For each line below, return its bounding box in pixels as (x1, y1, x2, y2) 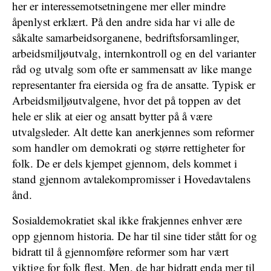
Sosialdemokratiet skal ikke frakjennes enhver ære (12, 212, 242, 227)
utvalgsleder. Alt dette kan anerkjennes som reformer (12, 124, 254, 139)
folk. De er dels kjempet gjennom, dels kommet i (12, 155, 237, 171)
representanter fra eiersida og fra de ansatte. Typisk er (12, 77, 255, 92)
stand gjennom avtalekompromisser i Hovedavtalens (12, 171, 250, 186)
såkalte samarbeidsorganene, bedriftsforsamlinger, (12, 30, 240, 45)
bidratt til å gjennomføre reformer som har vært (12, 244, 229, 259)
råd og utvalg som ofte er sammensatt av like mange (12, 61, 252, 76)
